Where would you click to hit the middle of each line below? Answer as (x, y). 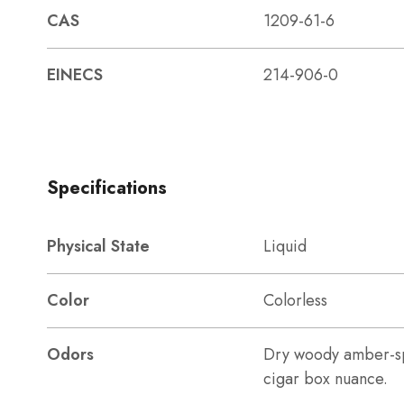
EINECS (75, 75)
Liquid (285, 246)
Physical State (98, 246)
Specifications (107, 188)
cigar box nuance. (326, 379)
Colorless (295, 300)
